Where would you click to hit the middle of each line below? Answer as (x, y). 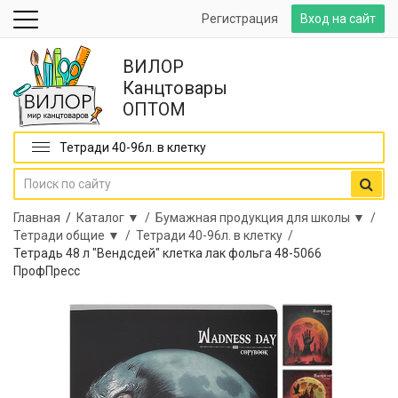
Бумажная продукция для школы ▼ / (268, 218)
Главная (37, 218)
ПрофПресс (47, 271)
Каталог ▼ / (116, 218)
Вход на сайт (338, 19)
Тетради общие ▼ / (75, 235)
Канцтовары (175, 88)
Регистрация (240, 19)
